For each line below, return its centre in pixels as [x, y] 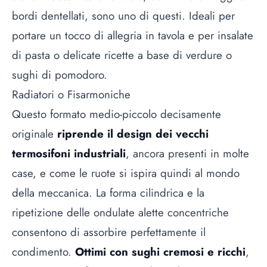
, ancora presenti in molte [187, 153]
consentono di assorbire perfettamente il [109, 232]
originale [35, 133]
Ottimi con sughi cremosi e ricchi [160, 252]
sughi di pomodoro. [60, 74]
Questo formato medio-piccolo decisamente [117, 114]
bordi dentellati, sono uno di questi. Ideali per [123, 15]
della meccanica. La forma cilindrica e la [108, 193]
